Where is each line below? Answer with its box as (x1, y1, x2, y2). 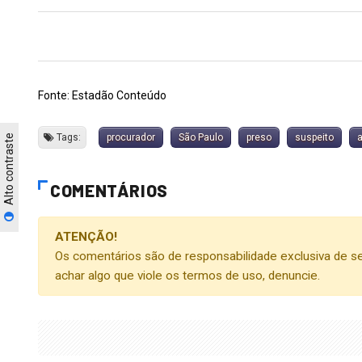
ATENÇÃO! (55, 229, 117, 245)
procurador (107, 132, 155, 144)
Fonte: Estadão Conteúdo (38, 89, 166, 103)
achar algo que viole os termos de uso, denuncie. (55, 268, 320, 284)
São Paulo (179, 132, 223, 144)
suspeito (295, 132, 334, 144)
